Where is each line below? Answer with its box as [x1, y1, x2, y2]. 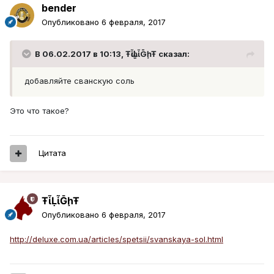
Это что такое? [10, 106, 69, 116]
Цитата [39, 148, 66, 158]
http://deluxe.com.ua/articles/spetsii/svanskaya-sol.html [10, 234, 223, 245]
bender [42, 2, 76, 15]
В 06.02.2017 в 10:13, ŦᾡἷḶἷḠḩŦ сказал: [35, 49, 190, 59]
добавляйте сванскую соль [22, 76, 135, 86]
